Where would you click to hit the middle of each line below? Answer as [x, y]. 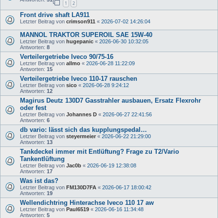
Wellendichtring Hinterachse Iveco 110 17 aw [87, 202]
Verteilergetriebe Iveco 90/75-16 [67, 56]
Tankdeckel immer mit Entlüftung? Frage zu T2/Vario [100, 151]
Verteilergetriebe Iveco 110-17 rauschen [79, 78]
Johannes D [82, 114]
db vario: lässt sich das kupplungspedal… [83, 129]
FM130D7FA [81, 187]
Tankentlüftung [42, 159]
